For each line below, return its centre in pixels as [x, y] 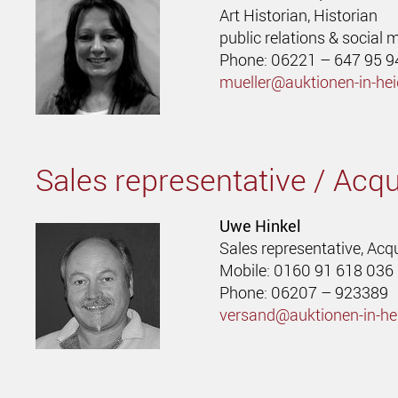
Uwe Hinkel [261, 225]
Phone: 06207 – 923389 [304, 292]
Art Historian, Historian [299, 15]
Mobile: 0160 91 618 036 [307, 270]
